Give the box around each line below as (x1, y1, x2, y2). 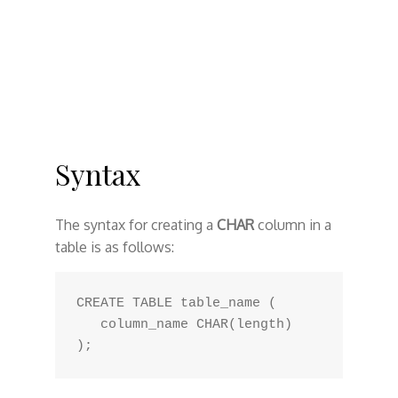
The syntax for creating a (54, 216, 217, 234)
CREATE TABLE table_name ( (76, 296, 276, 311)
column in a (253, 216, 331, 234)
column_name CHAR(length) (76, 317, 100, 332)
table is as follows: (54, 238, 174, 256)
